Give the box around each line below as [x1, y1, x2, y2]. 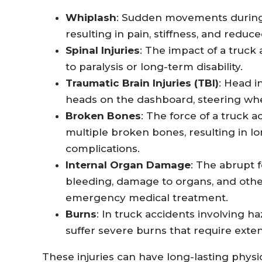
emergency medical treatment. [65, 191, 228, 204]
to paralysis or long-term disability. [65, 60, 243, 73]
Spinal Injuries [65, 44, 140, 56]
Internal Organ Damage [65, 158, 191, 171]
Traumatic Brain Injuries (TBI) [65, 77, 219, 89]
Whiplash [65, 11, 116, 23]
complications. [65, 142, 140, 154]
